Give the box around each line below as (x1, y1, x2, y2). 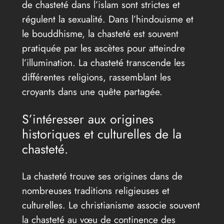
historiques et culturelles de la (21, 125, 181, 143)
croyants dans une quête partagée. (21, 84, 162, 99)
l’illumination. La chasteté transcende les (21, 55, 185, 70)
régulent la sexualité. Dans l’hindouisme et (21, 12, 193, 26)
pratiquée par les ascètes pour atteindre (21, 41, 185, 55)
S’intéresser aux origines (21, 110, 153, 128)
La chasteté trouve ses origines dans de (21, 169, 182, 183)
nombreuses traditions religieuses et (21, 183, 169, 198)
